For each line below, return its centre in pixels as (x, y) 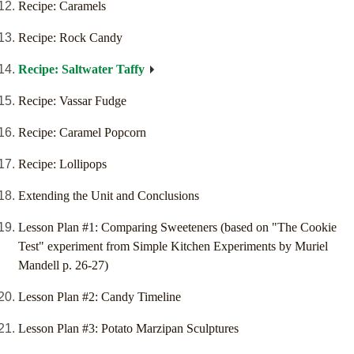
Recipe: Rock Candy (70, 38)
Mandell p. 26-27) (63, 265)
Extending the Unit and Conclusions (109, 196)
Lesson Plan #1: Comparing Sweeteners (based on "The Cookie (177, 228)
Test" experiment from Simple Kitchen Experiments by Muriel (173, 247)
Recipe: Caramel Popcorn (82, 133)
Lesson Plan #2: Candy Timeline (100, 297)
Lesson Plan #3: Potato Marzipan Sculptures (128, 329)
